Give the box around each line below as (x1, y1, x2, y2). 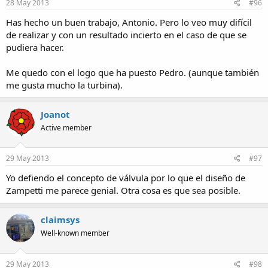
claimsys (41, 214, 80, 226)
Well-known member (41, 228, 109, 239)
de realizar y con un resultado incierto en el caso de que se (6, 28, 246, 41)
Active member (41, 122, 92, 133)
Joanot (41, 108, 70, 120)
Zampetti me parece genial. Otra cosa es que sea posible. (6, 184, 240, 197)
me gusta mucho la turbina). (6, 78, 123, 91)
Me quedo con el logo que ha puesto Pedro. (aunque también (6, 66, 259, 78)
